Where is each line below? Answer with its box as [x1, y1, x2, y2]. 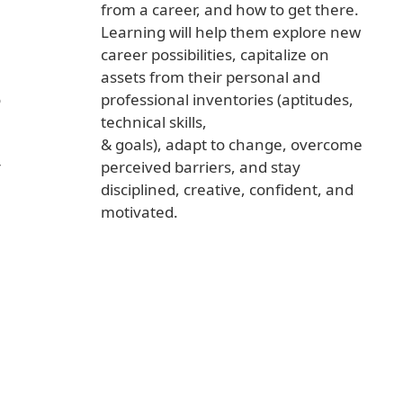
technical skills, [101, 112, 207, 133]
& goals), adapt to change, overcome [101, 134, 363, 156]
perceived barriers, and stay [101, 157, 300, 178]
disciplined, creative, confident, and [101, 179, 354, 201]
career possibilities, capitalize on [101, 44, 329, 66]
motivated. [101, 201, 178, 223]
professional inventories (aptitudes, [101, 89, 354, 111]
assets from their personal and [101, 67, 320, 88]
